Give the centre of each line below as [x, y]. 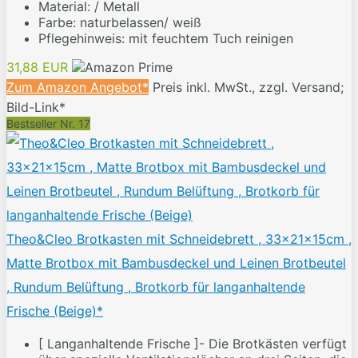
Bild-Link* [36, 107]
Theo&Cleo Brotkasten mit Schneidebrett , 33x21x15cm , [179, 239]
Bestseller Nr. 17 [48, 124]
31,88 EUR [37, 68]
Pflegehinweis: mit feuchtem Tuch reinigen [166, 39]
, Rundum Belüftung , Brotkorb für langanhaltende [156, 287]
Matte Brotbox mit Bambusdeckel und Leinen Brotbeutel [176, 263]
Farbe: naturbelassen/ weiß [120, 23]
